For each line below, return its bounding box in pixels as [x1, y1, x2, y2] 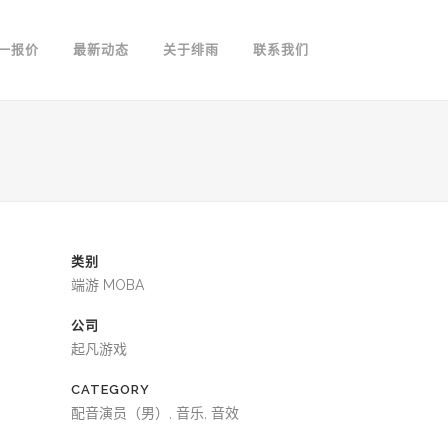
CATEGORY [71, 382, 150, 397]
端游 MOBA [71, 277, 144, 293]
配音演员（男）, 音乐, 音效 [71, 405, 239, 421]
